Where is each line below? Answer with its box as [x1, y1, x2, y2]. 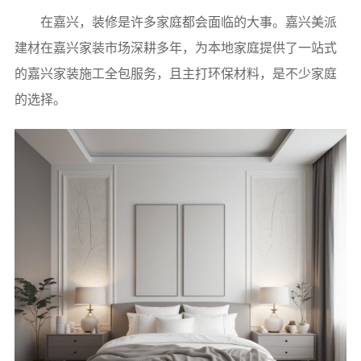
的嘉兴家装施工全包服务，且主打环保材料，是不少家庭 [14, 67, 337, 81]
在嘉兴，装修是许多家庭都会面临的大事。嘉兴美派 [39, 15, 337, 29]
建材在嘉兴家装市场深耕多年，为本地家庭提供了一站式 [14, 41, 337, 55]
